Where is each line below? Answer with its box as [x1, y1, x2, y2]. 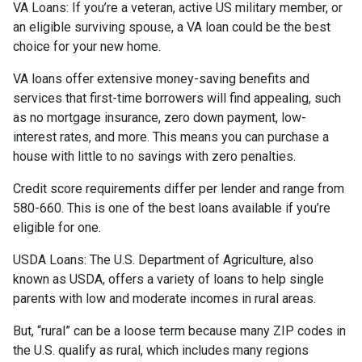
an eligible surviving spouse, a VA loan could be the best [13, 19, 330, 35]
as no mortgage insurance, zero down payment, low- [13, 110, 306, 125]
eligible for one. [13, 220, 101, 235]
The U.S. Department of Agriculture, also [90, 252, 314, 267]
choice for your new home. [13, 39, 161, 54]
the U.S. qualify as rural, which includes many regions [13, 343, 309, 358]
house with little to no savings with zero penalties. [13, 149, 299, 164]
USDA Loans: [13, 252, 90, 267]
